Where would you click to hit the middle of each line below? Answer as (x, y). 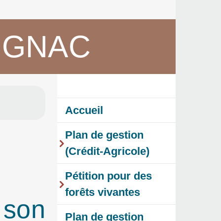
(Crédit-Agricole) (107, 151)
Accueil (84, 110)
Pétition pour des (109, 176)
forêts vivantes (103, 192)
